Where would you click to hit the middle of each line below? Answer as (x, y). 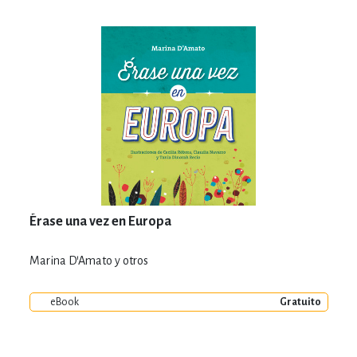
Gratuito (300, 302)
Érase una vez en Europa (100, 221)
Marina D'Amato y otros (88, 260)
